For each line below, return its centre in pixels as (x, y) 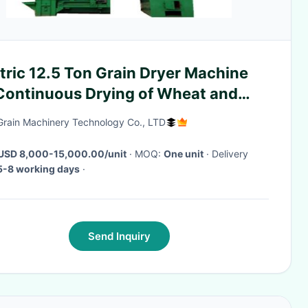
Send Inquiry (119, 236)
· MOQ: (149, 154)
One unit (184, 154)
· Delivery (208, 154)
